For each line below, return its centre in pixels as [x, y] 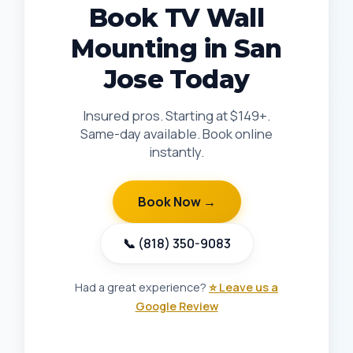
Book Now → [176, 202]
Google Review [176, 306]
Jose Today [176, 79]
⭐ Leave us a [243, 287]
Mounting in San [176, 48]
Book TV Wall [176, 18]
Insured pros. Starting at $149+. [176, 115]
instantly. [176, 152]
